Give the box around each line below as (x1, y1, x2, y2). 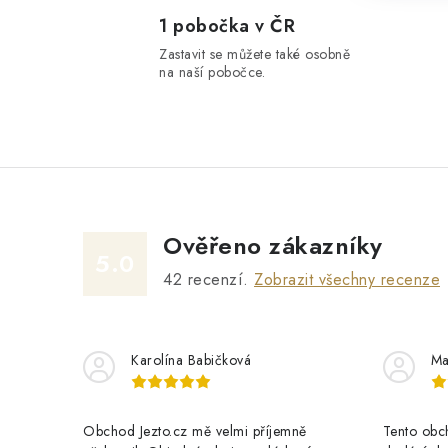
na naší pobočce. (159, 61, 265, 82)
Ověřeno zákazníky (163, 227, 383, 263)
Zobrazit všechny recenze (254, 267, 440, 291)
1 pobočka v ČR (159, 12, 295, 39)
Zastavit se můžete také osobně (159, 43, 350, 64)
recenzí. (182, 267, 254, 291)
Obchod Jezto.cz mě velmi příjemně (83, 420, 307, 441)
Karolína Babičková (131, 349, 251, 370)
